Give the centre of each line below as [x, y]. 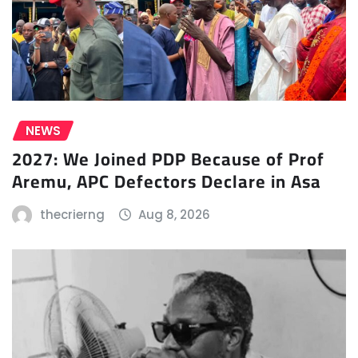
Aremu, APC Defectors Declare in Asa [167, 182]
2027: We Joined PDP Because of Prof [168, 159]
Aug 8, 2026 [175, 215]
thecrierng [72, 215]
